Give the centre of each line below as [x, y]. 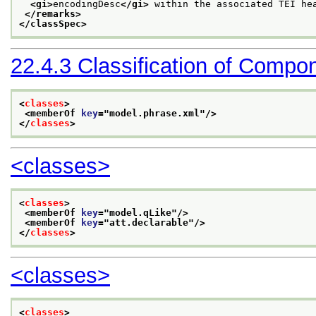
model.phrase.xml [154, 113]
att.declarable [149, 222]
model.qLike [140, 212]
